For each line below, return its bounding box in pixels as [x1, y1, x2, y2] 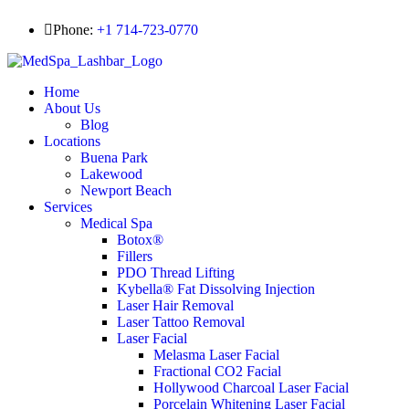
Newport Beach [80, 183, 172, 198]
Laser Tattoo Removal [117, 314, 245, 330]
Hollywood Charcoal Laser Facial [153, 380, 349, 395]
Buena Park [80, 150, 148, 165]
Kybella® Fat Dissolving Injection [117, 281, 315, 297]
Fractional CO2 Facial [153, 363, 281, 379]
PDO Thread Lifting [117, 265, 235, 280]
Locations [44, 133, 100, 149]
